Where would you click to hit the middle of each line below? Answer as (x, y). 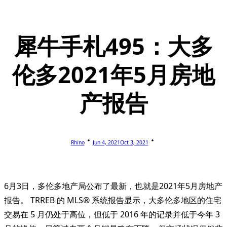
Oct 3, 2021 (134, 142)
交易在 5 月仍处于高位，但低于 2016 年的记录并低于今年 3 (112, 214)
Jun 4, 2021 (106, 142)
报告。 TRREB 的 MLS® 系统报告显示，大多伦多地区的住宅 (113, 200)
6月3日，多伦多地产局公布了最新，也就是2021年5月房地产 (113, 186)
